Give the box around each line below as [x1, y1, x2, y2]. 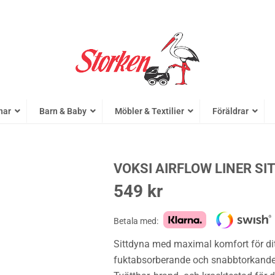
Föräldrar [212, 106, 249, 116]
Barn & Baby [39, 106, 87, 116]
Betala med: [113, 216, 158, 227]
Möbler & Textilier [115, 106, 184, 116]
